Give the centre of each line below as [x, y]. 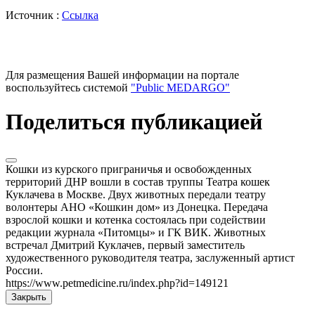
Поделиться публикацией [134, 122]
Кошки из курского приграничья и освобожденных [129, 169]
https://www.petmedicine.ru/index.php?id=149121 [117, 283]
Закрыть [29, 297]
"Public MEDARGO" [180, 87]
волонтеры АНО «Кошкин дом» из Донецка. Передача [137, 207]
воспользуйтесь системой [68, 87]
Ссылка [80, 15]
